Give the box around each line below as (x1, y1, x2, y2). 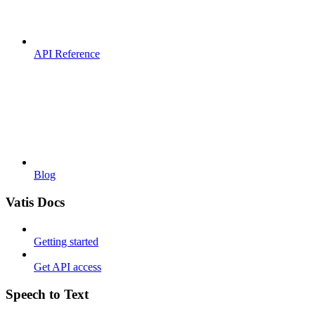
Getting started (34, 236, 98, 248)
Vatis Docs (6, 194, 65, 210)
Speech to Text (6, 286, 89, 302)
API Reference (34, 47, 100, 60)
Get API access (34, 261, 101, 274)
